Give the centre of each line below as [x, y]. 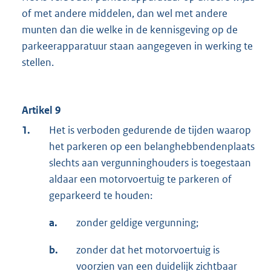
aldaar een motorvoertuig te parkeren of [140, 179]
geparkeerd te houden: [101, 196]
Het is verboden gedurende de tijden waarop [150, 130]
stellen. [38, 63]
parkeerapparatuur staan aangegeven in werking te [137, 46]
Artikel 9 [41, 110]
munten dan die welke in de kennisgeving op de [130, 30]
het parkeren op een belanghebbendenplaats [152, 147]
